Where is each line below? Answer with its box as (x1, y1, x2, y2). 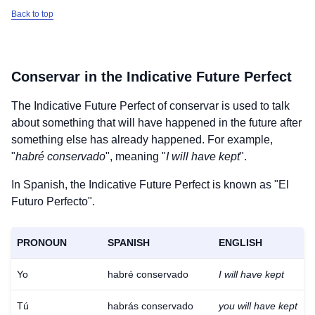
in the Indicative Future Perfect (80, 69, 292, 84)
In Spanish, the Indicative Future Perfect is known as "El (11, 179, 289, 191)
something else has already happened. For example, (11, 134, 273, 146)
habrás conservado (108, 300, 193, 311)
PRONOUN (17, 237, 67, 248)
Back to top (11, 9, 53, 19)
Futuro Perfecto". (11, 195, 95, 207)
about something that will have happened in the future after (11, 117, 302, 129)
